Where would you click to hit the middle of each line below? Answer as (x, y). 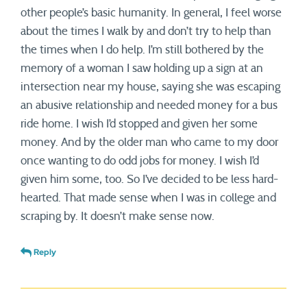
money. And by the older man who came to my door (149, 143)
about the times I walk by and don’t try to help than (146, 32)
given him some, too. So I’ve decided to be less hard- (149, 180)
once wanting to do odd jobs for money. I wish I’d (140, 161)
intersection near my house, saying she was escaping (150, 87)
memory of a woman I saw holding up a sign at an (142, 69)
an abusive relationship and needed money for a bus (149, 106)
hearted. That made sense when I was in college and (148, 198)
